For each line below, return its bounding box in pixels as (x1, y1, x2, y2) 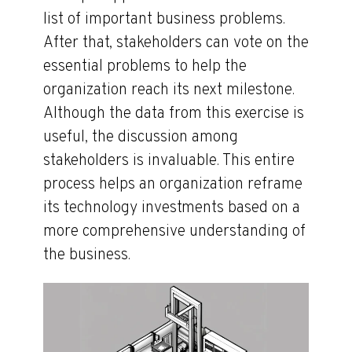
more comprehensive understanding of (43, 221, 306, 242)
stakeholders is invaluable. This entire (43, 150, 295, 171)
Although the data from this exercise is (43, 103, 304, 124)
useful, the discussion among (43, 126, 238, 148)
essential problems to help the (43, 56, 247, 77)
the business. (43, 244, 130, 266)
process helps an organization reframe (43, 174, 302, 195)
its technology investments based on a (43, 197, 300, 218)
